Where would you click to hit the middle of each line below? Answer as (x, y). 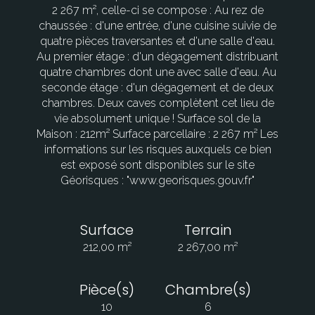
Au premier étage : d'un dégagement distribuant (157, 57)
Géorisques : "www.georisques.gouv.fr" (157, 181)
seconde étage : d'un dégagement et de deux (157, 88)
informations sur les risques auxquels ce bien (157, 150)
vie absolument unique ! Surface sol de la (157, 119)
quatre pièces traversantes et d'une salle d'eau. (157, 41)
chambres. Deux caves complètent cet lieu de (157, 103)
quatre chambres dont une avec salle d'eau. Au (157, 72)
